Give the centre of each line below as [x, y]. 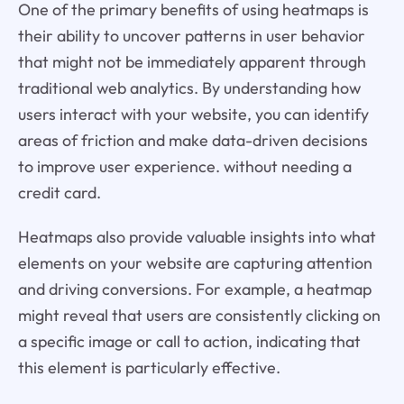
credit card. [59, 192]
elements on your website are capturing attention [195, 262]
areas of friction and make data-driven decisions [193, 140]
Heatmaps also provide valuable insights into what [197, 236]
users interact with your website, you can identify [193, 114]
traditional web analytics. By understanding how [189, 87]
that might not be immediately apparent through [192, 61]
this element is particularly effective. [149, 367]
